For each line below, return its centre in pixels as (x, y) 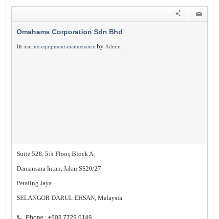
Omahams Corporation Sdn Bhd (70, 32)
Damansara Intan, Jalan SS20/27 (59, 168)
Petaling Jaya (34, 183)
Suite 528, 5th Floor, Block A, (56, 154)
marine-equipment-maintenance (59, 46)
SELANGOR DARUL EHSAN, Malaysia (69, 198)
